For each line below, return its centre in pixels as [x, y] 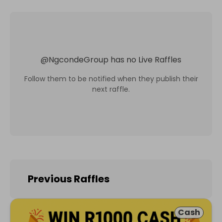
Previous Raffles [69, 179]
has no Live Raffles [146, 59]
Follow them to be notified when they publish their [111, 79]
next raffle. [111, 89]
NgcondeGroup [79, 59]
